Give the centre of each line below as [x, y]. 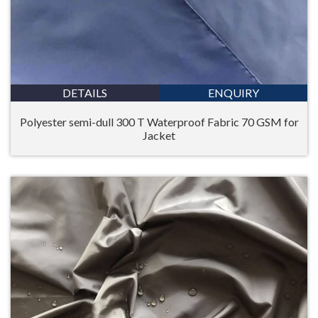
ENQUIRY [233, 93]
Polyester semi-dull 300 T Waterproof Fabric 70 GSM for [159, 122]
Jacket [159, 135]
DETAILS [85, 93]
